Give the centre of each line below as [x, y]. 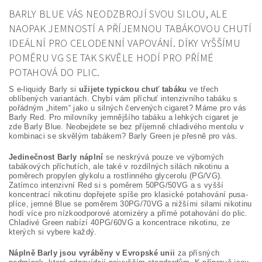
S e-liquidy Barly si [44, 89]
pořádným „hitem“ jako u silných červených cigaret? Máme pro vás [128, 108]
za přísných [197, 253]
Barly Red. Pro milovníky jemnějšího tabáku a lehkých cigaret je [124, 117]
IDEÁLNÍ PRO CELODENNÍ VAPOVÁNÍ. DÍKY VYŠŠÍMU [125, 44]
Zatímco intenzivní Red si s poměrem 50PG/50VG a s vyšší [116, 185]
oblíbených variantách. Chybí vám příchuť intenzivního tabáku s [123, 99]
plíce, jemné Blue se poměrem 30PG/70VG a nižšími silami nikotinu [130, 204]
